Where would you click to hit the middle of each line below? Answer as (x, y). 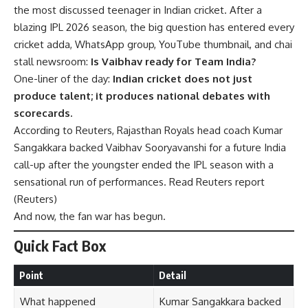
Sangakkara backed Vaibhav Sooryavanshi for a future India (150, 148)
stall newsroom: (52, 62)
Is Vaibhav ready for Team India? (173, 62)
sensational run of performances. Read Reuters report (139, 182)
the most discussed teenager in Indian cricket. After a (138, 10)
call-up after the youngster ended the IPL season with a (144, 165)
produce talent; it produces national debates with (142, 96)
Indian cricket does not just (183, 79)
